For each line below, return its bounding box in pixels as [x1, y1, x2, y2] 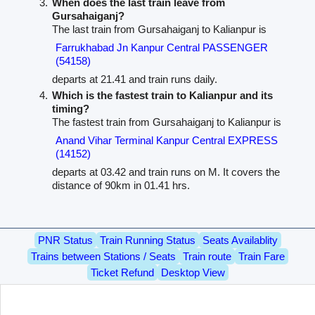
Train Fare [238, 250, 285, 263]
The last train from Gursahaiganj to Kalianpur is [52, 23, 267, 36]
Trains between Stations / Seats [30, 250, 176, 263]
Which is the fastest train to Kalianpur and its [52, 89, 274, 102]
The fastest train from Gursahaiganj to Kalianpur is [52, 116, 282, 129]
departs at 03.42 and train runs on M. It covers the [52, 166, 281, 179]
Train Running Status [99, 234, 195, 247]
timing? [52, 103, 90, 115]
